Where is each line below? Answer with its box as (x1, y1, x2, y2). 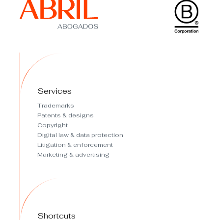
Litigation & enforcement (37, 140, 113, 149)
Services (37, 85, 72, 96)
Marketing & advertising (37, 150, 110, 159)
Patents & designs (37, 111, 94, 119)
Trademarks (37, 101, 74, 110)
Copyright (37, 121, 68, 129)
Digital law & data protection (37, 131, 123, 139)
